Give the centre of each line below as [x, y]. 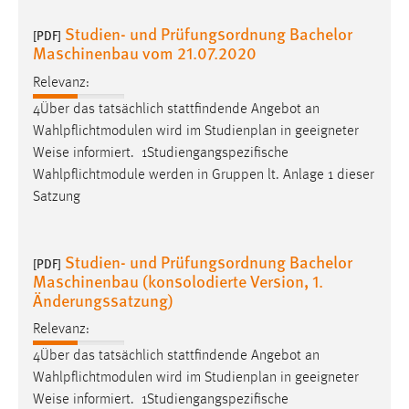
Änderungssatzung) [103, 299]
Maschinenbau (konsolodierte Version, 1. [178, 280]
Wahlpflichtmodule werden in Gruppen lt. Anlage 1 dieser [204, 175]
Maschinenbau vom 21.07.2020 [145, 53]
